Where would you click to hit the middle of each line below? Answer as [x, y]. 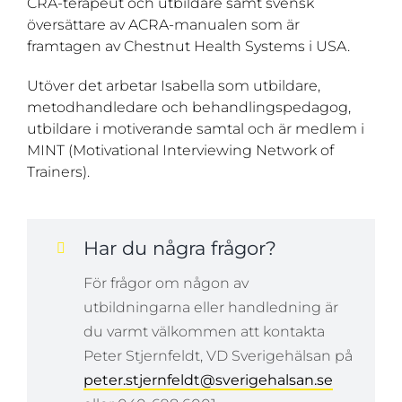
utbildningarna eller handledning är [210, 308]
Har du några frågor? [179, 249]
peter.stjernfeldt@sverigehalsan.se [208, 380]
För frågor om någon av [166, 284]
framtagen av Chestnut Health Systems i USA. [188, 47]
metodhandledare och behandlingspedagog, [188, 108]
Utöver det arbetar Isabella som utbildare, [173, 86]
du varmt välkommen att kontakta [204, 332]
